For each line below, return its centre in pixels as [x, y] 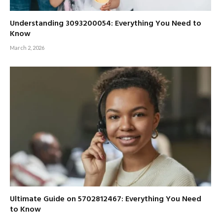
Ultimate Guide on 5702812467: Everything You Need [106, 200]
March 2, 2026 [27, 48]
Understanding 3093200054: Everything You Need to [106, 24]
